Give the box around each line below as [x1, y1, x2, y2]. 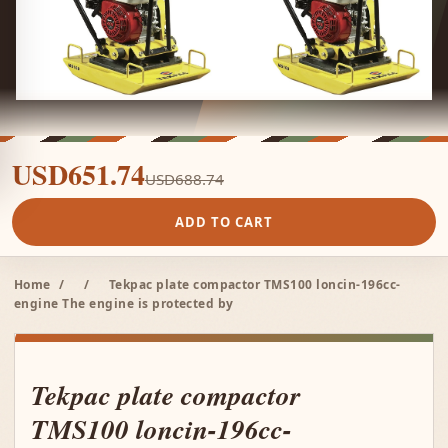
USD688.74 [145, 169, 224, 189]
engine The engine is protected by [14, 295, 234, 312]
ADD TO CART [174, 213, 274, 231]
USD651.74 [12, 154, 145, 195]
